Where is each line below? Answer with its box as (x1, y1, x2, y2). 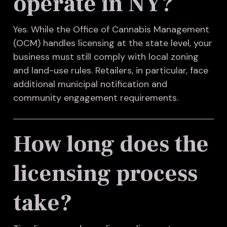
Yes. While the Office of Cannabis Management (13, 23, 209, 36)
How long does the (13, 129, 209, 160)
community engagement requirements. (13, 92, 178, 104)
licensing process (13, 159, 198, 189)
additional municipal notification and (13, 78, 167, 91)
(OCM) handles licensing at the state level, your (13, 37, 212, 50)
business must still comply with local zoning (13, 51, 199, 63)
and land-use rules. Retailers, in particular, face (13, 64, 208, 77)
